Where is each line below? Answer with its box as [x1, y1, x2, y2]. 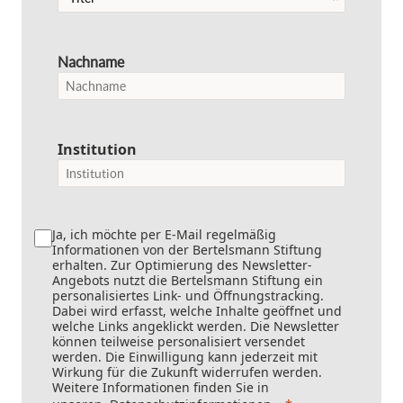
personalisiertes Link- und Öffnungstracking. [52, 287, 324, 304]
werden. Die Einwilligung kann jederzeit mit [52, 348, 318, 365]
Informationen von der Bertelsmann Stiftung [52, 241, 322, 258]
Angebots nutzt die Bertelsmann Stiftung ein [52, 272, 323, 289]
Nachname [58, 53, 124, 70]
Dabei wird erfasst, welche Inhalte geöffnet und [52, 302, 342, 319]
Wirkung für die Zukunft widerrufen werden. [52, 363, 322, 381]
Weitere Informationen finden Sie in [52, 379, 269, 396]
